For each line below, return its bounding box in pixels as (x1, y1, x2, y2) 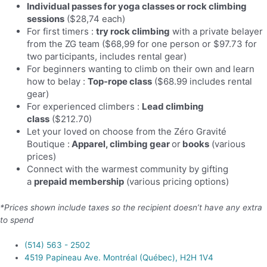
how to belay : (27, 76, 88, 88)
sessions (27, 13, 64, 25)
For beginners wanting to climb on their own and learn (27, 63, 254, 75)
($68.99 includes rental (152, 76, 252, 88)
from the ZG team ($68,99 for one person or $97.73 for (27, 38, 257, 50)
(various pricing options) (124, 176, 229, 188)
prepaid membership (34, 176, 124, 188)
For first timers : (27, 26, 96, 38)
